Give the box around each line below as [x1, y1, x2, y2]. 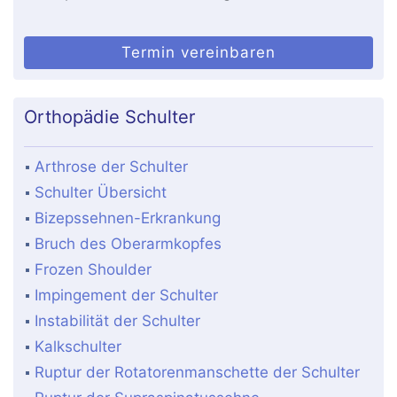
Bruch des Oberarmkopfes [35, 235, 222, 253]
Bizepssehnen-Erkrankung [35, 209, 222, 228]
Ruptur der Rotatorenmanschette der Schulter [35, 363, 361, 382]
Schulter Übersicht [35, 183, 167, 202]
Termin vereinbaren [121, 43, 276, 62]
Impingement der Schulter [35, 286, 219, 305]
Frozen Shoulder [35, 261, 152, 279]
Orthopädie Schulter [24, 105, 197, 128]
